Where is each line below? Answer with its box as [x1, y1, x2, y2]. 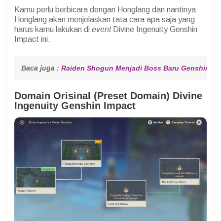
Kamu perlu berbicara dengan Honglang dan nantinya [14, 5, 196, 14]
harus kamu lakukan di [14, 25, 92, 34]
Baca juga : [21, 64, 61, 72]
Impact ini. [14, 35, 50, 43]
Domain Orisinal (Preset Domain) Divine [14, 90, 202, 101]
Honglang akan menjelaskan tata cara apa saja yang [14, 15, 195, 24]
